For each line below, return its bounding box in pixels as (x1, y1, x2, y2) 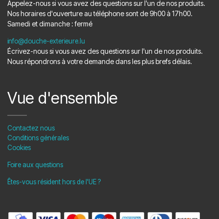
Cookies (7, 143, 31, 152)
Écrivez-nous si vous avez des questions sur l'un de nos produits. (7, 46, 203, 55)
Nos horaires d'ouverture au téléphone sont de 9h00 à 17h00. (7, 9, 193, 18)
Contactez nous (7, 124, 55, 132)
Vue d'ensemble (7, 88, 118, 108)
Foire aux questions (7, 160, 63, 169)
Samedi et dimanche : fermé (7, 19, 92, 28)
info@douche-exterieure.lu (7, 37, 85, 45)
